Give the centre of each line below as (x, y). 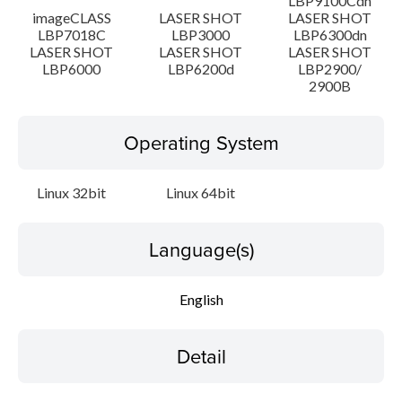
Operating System (201, 142)
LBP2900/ (330, 69)
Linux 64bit (201, 192)
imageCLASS (71, 17)
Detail (201, 356)
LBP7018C (71, 35)
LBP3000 (201, 35)
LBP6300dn (330, 35)
